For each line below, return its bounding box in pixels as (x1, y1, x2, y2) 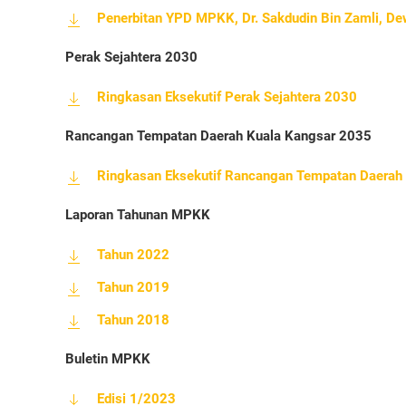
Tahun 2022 (97, 246, 169, 263)
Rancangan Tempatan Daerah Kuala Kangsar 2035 (65, 128, 372, 144)
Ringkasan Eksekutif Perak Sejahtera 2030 (97, 88, 357, 105)
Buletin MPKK (65, 351, 150, 367)
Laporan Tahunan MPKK (65, 207, 210, 223)
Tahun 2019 (97, 278, 169, 295)
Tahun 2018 (97, 311, 169, 328)
